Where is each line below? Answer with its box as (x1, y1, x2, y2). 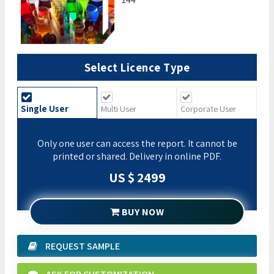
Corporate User (180, 102, 237, 114)
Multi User (100, 102, 136, 114)
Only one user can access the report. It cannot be (37, 136, 237, 150)
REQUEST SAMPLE (43, 239, 120, 253)
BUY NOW (119, 205, 165, 218)
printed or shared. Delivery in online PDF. (53, 149, 221, 163)
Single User (21, 102, 68, 114)
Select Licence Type (84, 59, 190, 75)
